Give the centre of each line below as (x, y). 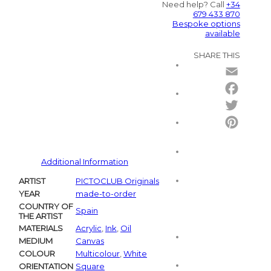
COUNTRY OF (46, 207)
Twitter (253, 122)
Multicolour (98, 254)
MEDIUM (36, 241)
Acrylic (89, 228)
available (222, 34)
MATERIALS (41, 228)
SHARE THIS (217, 55)
